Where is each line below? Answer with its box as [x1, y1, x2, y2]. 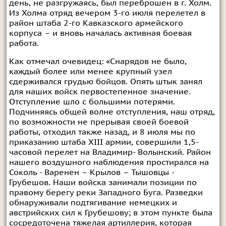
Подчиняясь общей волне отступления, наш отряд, [9, 107, 215, 117]
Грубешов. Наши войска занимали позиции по [9, 178, 197, 188]
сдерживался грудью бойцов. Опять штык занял [9, 77, 202, 87]
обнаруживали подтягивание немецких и [9, 198, 177, 208]
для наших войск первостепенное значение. [9, 87, 191, 97]
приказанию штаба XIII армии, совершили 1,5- [9, 138, 199, 147]
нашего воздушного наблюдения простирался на [9, 158, 209, 167]
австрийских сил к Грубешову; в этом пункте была [9, 208, 212, 218]
